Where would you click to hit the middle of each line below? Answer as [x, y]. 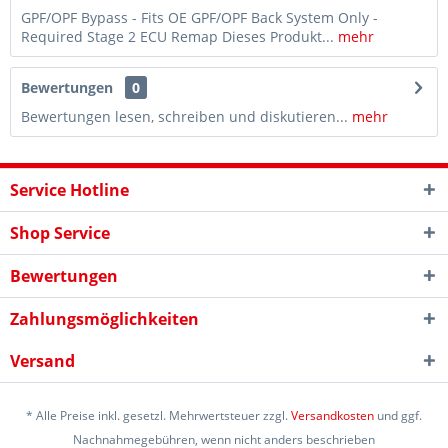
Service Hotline [69, 190]
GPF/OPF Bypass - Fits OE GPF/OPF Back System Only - [199, 17]
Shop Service [60, 233]
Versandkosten [332, 416]
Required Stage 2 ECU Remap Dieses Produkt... [177, 36]
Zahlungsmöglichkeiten [104, 319]
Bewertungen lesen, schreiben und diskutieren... [184, 116]
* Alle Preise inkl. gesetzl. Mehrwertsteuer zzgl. [158, 416]
